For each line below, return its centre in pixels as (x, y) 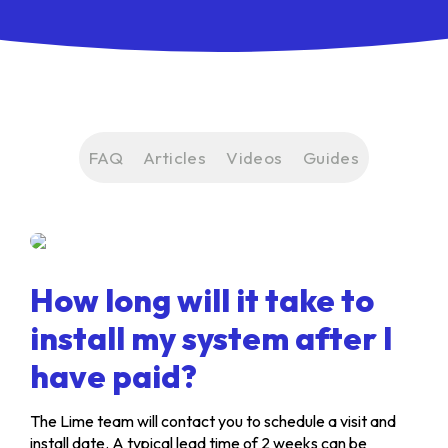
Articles (175, 157)
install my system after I (211, 338)
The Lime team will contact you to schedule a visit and (213, 421)
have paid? (113, 376)
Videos (254, 157)
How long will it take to (202, 300)
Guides (331, 157)
